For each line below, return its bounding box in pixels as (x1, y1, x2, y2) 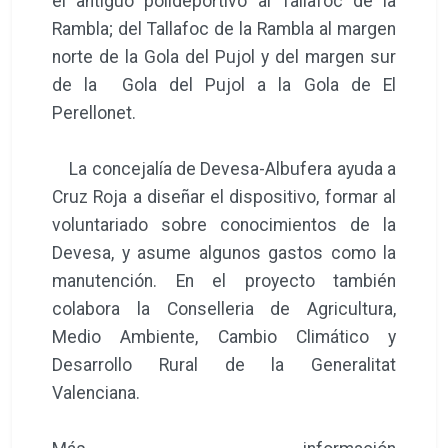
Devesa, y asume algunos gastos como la (52, 242, 396, 263)
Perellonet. (52, 102, 136, 123)
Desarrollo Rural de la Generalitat (52, 354, 396, 375)
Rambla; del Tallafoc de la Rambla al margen (52, 18, 396, 39)
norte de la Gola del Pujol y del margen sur (52, 46, 396, 67)
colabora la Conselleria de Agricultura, (52, 298, 396, 319)
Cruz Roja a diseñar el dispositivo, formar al (52, 186, 396, 207)
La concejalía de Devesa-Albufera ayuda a (52, 158, 396, 179)
